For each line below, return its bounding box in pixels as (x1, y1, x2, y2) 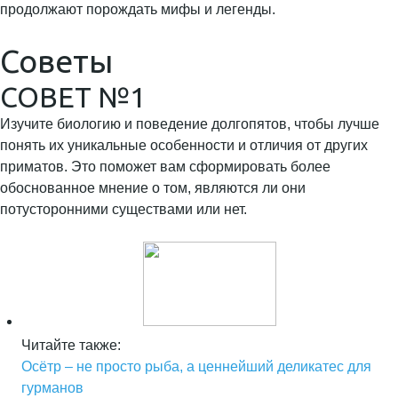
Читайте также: (21, 338, 121, 353)
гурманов (21, 380, 84, 395)
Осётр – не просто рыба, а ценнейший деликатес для (21, 359, 371, 374)
